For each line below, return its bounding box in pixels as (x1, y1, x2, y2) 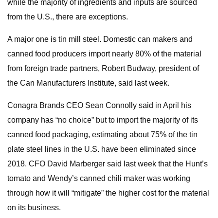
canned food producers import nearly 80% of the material (7, 50, 201, 58)
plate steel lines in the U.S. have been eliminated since (7, 145, 196, 153)
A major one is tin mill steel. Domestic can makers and (7, 35, 193, 43)
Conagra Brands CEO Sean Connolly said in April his (7, 101, 191, 109)
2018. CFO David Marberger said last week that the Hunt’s (7, 160, 208, 168)
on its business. (7, 203, 61, 212)
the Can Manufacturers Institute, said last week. (7, 79, 169, 87)
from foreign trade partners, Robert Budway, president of (7, 64, 199, 73)
